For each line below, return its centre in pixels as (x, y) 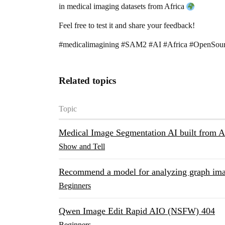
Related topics (87, 81)
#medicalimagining (89, 44)
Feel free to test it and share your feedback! (127, 25)
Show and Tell (82, 146)
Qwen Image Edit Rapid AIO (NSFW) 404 (137, 211)
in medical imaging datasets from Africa (123, 6)
